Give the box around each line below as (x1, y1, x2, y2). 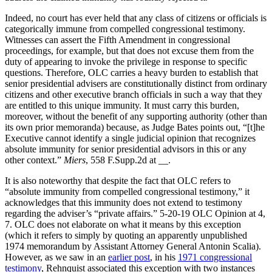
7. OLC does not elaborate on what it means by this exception (5, 219, 241, 229)
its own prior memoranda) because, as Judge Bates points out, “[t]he (5, 121, 265, 132)
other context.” (5, 154, 64, 165)
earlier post (108, 251, 150, 262)
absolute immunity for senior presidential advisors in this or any (5, 143, 246, 154)
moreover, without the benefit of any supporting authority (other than (5, 110, 267, 121)
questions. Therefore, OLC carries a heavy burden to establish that (5, 67, 258, 78)
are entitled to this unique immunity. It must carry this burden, (5, 100, 239, 110)
